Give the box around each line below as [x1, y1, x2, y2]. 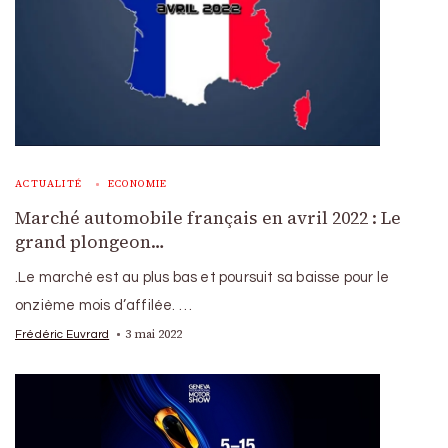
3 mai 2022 [125, 325, 183, 342]
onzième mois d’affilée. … [15, 297, 192, 313]
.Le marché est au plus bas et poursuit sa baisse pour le [15, 269, 390, 285]
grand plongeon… [15, 229, 165, 254]
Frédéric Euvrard [15, 327, 110, 340]
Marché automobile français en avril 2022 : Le [15, 205, 401, 230]
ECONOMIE [107, 176, 168, 190]
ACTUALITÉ [15, 176, 83, 190]
